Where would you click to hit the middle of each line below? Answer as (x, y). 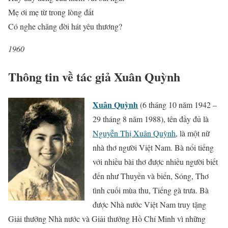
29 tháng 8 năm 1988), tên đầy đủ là (151, 119)
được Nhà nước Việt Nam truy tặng (149, 204)
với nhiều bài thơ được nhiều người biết (155, 161)
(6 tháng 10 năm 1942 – (177, 104)
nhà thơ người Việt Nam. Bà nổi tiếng (153, 147)
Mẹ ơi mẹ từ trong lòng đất (51, 12)
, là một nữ (193, 133)
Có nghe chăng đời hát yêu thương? (65, 26)
